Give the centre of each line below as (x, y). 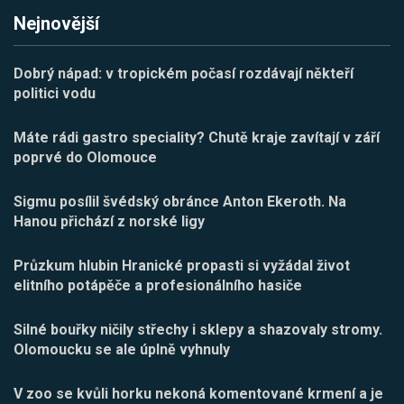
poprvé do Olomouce (85, 157)
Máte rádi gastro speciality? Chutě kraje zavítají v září (197, 137)
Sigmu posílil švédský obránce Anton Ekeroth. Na (180, 201)
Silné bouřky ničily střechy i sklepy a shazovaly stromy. (198, 329)
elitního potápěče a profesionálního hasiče (158, 285)
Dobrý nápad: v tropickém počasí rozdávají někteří (184, 73)
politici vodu (55, 93)
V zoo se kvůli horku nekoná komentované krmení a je (198, 393)
